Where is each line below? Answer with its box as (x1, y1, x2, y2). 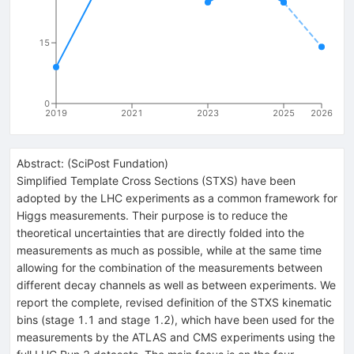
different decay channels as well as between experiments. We (17, 277, 336, 292)
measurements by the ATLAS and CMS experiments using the (17, 330, 335, 344)
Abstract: (17, 156, 64, 170)
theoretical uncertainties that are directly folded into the (17, 225, 304, 239)
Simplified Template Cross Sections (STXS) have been (17, 173, 296, 187)
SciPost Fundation (71, 156, 164, 170)
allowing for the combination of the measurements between (17, 260, 322, 274)
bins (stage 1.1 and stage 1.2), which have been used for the (17, 312, 334, 326)
